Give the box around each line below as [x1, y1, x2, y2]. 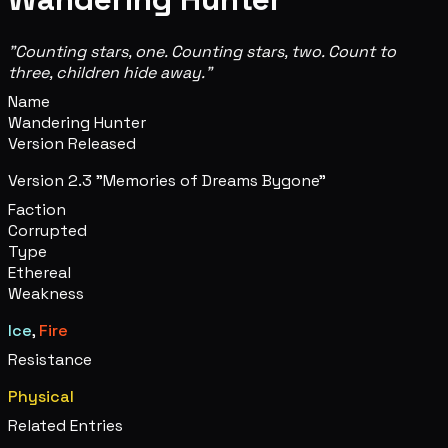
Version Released [8, 132, 136, 154]
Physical [8, 385, 74, 407]
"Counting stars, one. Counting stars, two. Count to [8, 40, 396, 62]
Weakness [8, 282, 84, 304]
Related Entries [8, 414, 123, 436]
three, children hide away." [8, 61, 212, 83]
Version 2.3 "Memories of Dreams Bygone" [8, 169, 326, 191]
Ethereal [8, 261, 71, 283]
